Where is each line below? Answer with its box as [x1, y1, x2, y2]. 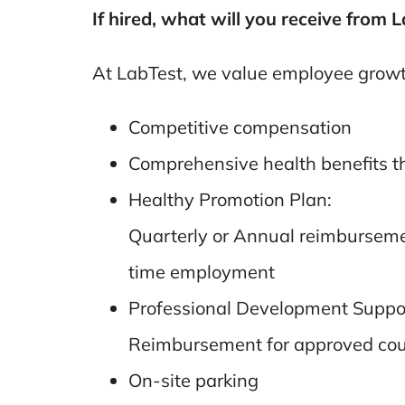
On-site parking [127, 369, 259, 391]
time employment [127, 260, 275, 283]
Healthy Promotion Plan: [127, 188, 332, 211]
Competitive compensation [127, 116, 352, 138]
